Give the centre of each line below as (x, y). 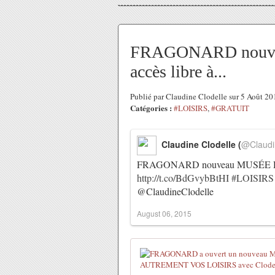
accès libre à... (178, 72)
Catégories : (151, 108)
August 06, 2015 (164, 213)
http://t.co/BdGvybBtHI (183, 178)
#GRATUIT (230, 108)
